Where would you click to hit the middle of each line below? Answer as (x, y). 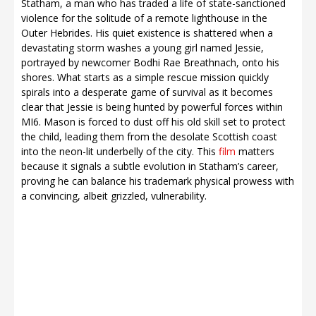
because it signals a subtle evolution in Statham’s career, (150, 166)
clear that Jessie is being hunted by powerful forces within (152, 107)
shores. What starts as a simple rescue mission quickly (145, 77)
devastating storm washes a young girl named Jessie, (142, 47)
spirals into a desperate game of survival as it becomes (147, 92)
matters (255, 151)
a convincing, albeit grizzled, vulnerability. (114, 195)
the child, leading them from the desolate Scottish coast (149, 136)
